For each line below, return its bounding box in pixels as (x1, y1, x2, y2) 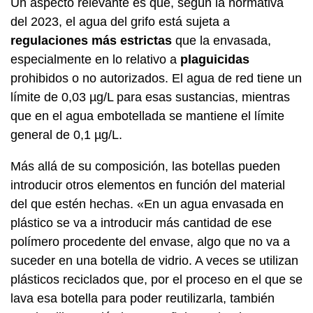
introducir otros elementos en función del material (10, 177, 285, 192)
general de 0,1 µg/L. (10, 127, 122, 142)
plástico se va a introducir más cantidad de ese (10, 215, 272, 230)
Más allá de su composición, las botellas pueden (10, 159, 280, 173)
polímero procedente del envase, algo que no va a (10, 234, 290, 249)
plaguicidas (180, 52, 249, 66)
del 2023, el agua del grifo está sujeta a (10, 14, 230, 29)
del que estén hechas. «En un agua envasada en (10, 196, 284, 211)
